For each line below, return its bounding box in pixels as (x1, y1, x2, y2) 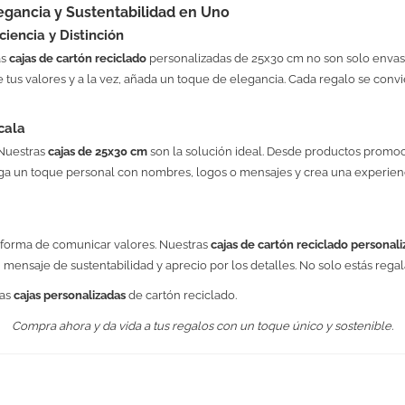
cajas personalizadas (13, 288, 126, 303)
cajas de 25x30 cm (47, 145, 147, 159)
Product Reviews (154, 357, 251, 372)
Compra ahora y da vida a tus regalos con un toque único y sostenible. (12, 318, 393, 333)
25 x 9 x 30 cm (202, 351, 279, 365)
